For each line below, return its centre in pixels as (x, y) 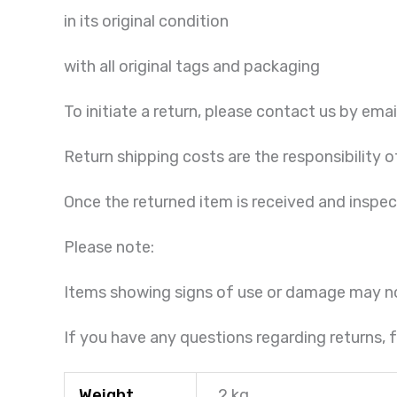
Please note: (109, 248)
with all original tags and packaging (192, 67)
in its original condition (146, 22)
